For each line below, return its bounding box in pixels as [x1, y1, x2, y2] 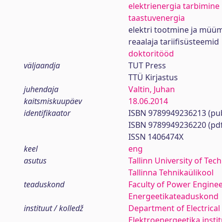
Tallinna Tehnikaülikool [128, 167, 214, 178]
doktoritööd [128, 48, 174, 59]
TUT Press [128, 60, 166, 71]
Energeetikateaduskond [128, 191, 219, 202]
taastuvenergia [128, 12, 185, 23]
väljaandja [24, 60, 60, 71]
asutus [24, 155, 47, 166]
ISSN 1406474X [128, 131, 183, 142]
